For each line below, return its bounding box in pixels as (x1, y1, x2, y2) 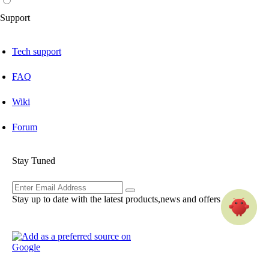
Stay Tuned (12, 155, 55, 166)
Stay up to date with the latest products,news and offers (12, 193, 220, 204)
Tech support (12, 46, 61, 56)
